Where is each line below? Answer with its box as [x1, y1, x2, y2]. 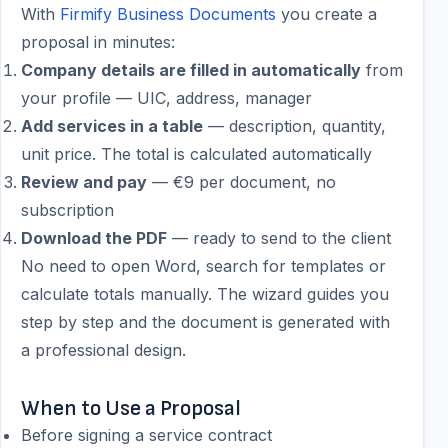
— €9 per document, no [147, 172, 336, 192]
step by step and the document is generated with [21, 312, 390, 332]
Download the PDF [21, 228, 167, 248]
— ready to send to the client [167, 228, 391, 248]
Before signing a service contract [21, 425, 272, 445]
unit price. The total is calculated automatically [21, 144, 372, 164]
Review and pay [21, 172, 147, 192]
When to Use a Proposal [21, 396, 241, 421]
